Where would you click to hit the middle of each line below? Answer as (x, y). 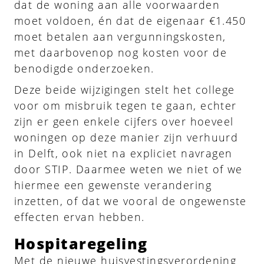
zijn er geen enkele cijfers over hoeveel (124, 121)
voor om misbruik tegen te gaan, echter (126, 105)
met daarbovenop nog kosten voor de (121, 52)
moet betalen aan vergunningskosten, (120, 36)
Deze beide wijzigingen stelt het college (125, 89)
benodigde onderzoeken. (84, 68)
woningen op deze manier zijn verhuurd (126, 137)
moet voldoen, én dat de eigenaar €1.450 (130, 20)
